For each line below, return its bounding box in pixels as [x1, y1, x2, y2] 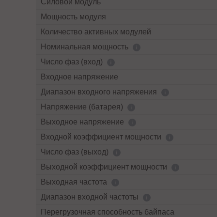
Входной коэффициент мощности [41, 133, 163, 141]
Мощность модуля [41, 13, 106, 21]
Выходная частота [41, 178, 109, 186]
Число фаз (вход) [41, 58, 105, 66]
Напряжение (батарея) [41, 103, 125, 111]
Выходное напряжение [41, 118, 126, 126]
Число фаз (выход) [41, 148, 110, 156]
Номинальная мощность [41, 43, 130, 51]
